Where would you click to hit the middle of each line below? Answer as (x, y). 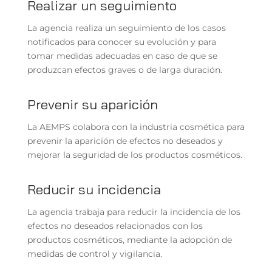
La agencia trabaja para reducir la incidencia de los (134, 212)
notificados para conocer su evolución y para (121, 42)
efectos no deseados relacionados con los (115, 226)
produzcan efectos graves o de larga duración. (124, 70)
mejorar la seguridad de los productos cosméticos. (134, 155)
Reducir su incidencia (94, 189)
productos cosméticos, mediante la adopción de (129, 240)
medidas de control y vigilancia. (94, 253)
